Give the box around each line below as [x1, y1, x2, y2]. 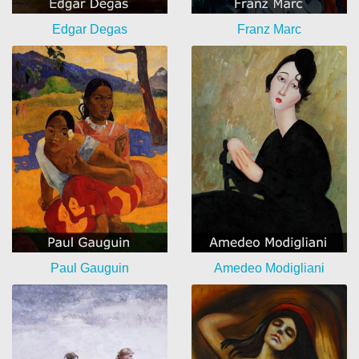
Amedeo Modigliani [214, 261, 325, 276]
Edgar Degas [52, 22, 127, 36]
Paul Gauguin [50, 261, 129, 276]
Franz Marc [237, 22, 301, 36]
